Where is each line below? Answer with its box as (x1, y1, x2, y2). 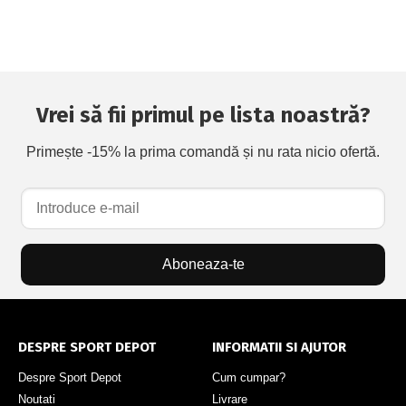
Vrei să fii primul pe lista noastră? (35, 101, 371, 128)
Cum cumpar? (212, 370, 285, 384)
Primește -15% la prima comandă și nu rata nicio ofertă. (26, 143, 380, 159)
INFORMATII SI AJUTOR (212, 338, 346, 355)
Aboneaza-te (161, 256, 245, 272)
